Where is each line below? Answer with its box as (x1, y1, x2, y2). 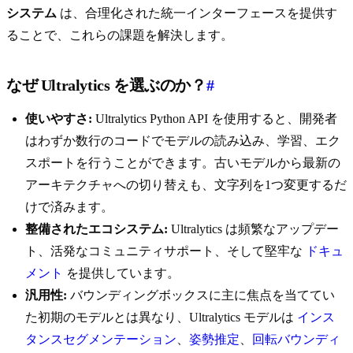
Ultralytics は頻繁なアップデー (168, 222, 339, 236)
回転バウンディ (252, 333, 340, 347)
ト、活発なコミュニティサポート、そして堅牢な (25, 244, 306, 258)
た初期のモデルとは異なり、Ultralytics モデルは (25, 310, 297, 325)
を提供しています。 (63, 266, 180, 281)
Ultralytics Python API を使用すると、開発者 (92, 112, 337, 126)
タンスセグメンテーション (25, 333, 176, 347)
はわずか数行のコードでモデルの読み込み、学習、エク (25, 134, 340, 148)
